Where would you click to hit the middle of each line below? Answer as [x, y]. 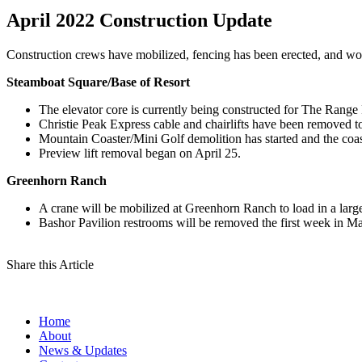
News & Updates [83, 350]
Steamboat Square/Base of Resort [98, 82]
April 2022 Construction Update [139, 20]
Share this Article [50, 264]
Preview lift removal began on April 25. [140, 153]
